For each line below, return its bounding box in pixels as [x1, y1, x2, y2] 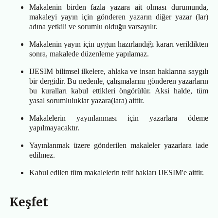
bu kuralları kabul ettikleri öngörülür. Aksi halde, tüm [29, 87, 208, 95]
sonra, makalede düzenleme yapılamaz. [29, 50, 149, 58]
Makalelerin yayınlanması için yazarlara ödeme [29, 114, 208, 123]
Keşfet [10, 195, 48, 210]
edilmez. [29, 151, 55, 160]
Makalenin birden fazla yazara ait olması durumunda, [29, 3, 208, 12]
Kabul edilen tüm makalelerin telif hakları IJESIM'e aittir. [29, 168, 204, 177]
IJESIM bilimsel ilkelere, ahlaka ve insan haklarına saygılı [29, 67, 208, 76]
